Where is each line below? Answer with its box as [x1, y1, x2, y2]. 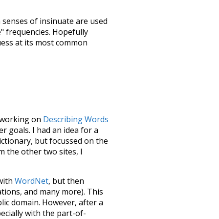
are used [74, 15, 108, 26]
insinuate [40, 15, 74, 26]
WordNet [15, 175, 48, 187]
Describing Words [43, 114, 109, 125]
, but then [48, 175, 84, 187]
